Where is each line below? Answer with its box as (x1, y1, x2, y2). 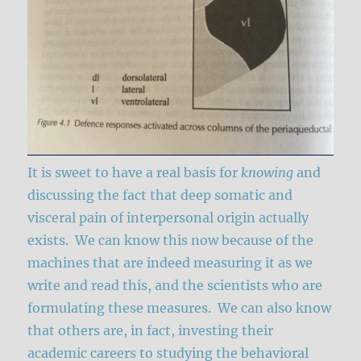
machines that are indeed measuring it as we (27, 255, 313, 272)
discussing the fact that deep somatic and (27, 187, 293, 204)
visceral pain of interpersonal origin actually (27, 210, 309, 226)
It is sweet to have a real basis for (27, 164, 242, 181)
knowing (241, 164, 297, 181)
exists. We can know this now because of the (27, 232, 314, 249)
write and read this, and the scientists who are (27, 277, 323, 294)
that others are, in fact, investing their (27, 322, 274, 339)
